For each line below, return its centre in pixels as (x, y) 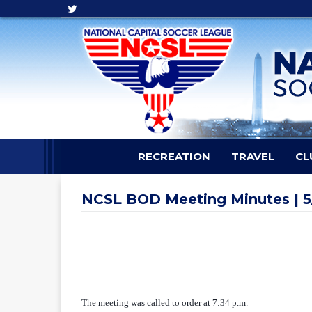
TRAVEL (253, 156)
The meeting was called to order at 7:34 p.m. (165, 303)
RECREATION (174, 156)
